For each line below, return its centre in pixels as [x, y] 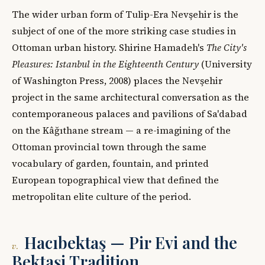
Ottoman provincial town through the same [109, 147]
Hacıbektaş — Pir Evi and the [130, 243]
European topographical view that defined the [115, 180]
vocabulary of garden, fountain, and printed [110, 164]
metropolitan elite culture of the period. [101, 197]
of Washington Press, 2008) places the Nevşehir [117, 81]
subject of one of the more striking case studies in [124, 31]
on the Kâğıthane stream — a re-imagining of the [121, 130]
